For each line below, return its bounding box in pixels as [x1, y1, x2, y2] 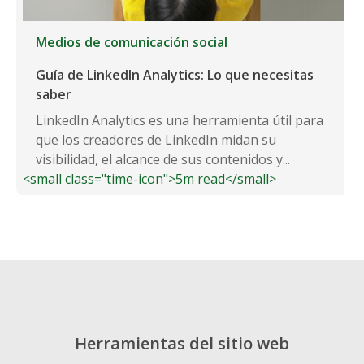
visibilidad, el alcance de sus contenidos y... [36, 149, 290, 168]
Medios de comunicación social [36, 32, 227, 51]
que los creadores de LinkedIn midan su [36, 130, 276, 149]
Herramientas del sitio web [75, 331, 289, 354]
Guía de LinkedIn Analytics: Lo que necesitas [36, 65, 314, 84]
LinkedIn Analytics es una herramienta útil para [36, 110, 323, 129]
